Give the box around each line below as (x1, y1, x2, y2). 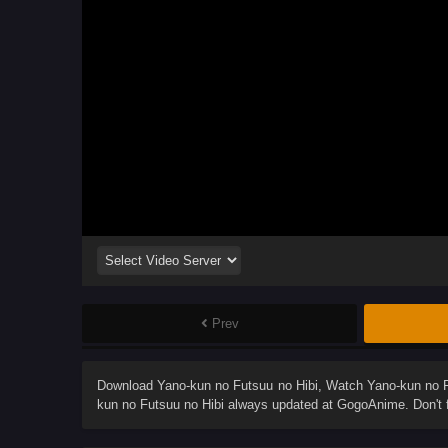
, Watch (317, 378, 367, 394)
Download (97, 378, 158, 394)
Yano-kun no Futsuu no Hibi (157, 378, 318, 394)
